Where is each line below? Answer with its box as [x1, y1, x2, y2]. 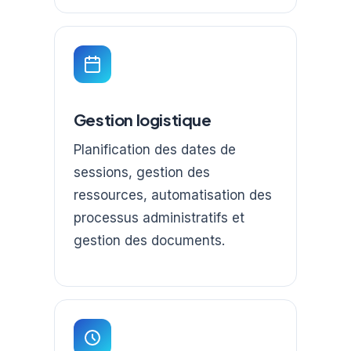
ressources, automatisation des [73, 186, 272, 203]
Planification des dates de [73, 141, 236, 157]
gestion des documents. [73, 232, 225, 248]
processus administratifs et [73, 209, 244, 226]
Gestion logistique [73, 109, 212, 129]
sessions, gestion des [73, 164, 210, 180]
